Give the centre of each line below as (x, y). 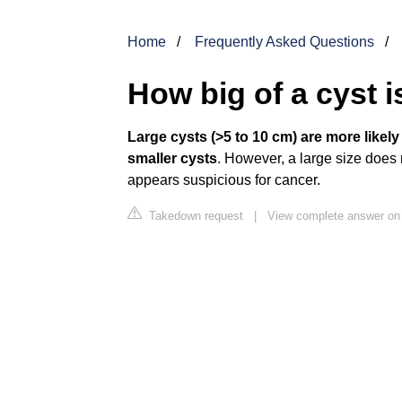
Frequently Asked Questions (284, 41)
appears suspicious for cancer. (224, 179)
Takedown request (194, 215)
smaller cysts (172, 158)
